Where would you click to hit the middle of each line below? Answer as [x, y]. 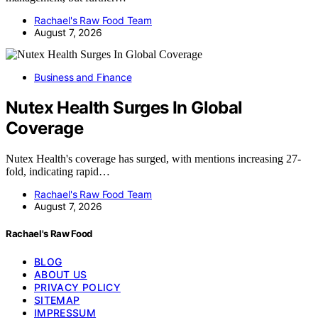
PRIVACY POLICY [77, 287]
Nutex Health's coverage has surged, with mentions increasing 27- [153, 159]
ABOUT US [61, 274]
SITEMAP [57, 300]
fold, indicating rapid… [58, 172]
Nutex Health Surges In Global [124, 108]
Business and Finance [83, 77]
